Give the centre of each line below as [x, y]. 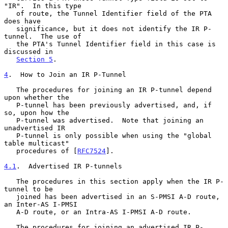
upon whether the [37, 97]
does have [22, 21]
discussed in [28, 51]
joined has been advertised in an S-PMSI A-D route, [10, 196]
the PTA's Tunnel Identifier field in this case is [10, 44]
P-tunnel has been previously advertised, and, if [10, 105]
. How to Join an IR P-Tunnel [67, 74]
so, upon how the [37, 112]
